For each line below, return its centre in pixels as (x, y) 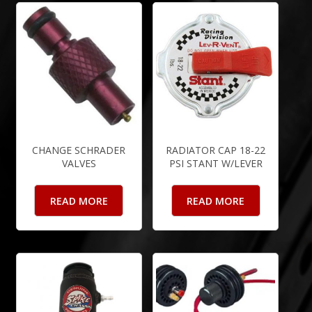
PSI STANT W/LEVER (216, 163)
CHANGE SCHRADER (79, 150)
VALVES (79, 163)
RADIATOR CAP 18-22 (216, 150)
